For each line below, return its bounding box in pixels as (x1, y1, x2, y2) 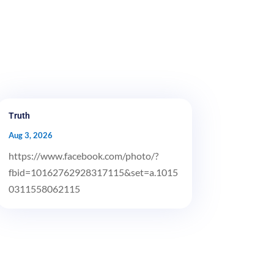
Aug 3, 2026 (8, 130, 53, 140)
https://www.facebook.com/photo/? (8, 149, 158, 161)
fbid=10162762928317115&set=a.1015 (8, 166, 178, 178)
